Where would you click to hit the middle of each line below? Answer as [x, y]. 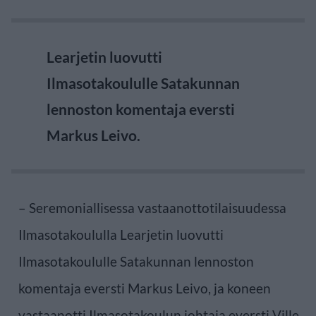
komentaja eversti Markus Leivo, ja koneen [145, 288]
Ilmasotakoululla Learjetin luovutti [121, 234]
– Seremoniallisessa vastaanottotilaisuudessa [152, 207]
